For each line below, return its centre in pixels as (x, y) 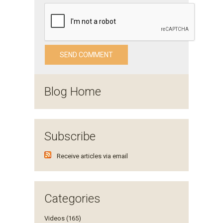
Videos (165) (63, 218)
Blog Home (73, 91)
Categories (72, 198)
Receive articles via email (92, 156)
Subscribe (70, 136)
